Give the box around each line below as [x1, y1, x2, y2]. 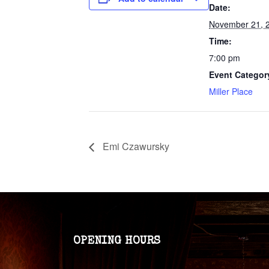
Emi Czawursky [100, 139, 169, 153]
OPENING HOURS [73, 235, 160, 247]
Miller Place [209, 85, 253, 98]
